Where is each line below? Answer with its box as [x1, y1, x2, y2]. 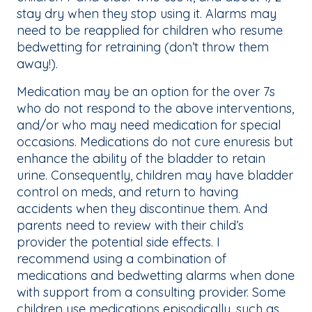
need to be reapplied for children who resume [17, 22, 283, 39]
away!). [17, 56, 61, 72]
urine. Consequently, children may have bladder [17, 167, 293, 184]
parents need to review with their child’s [17, 217, 244, 234]
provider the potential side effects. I [17, 234, 220, 251]
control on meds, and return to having [17, 184, 238, 201]
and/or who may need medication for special [17, 117, 281, 134]
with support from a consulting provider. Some [17, 284, 286, 301]
